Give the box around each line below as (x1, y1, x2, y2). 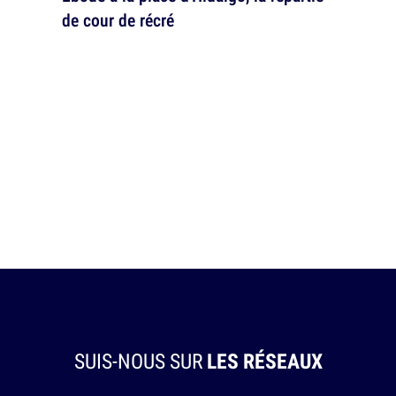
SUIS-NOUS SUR (73, 346, 207, 375)
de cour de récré (62, 8, 174, 33)
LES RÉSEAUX (206, 346, 323, 375)
